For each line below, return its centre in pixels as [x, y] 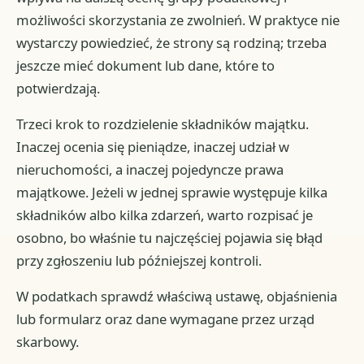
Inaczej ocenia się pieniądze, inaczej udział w [153, 147]
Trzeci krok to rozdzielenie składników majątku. [163, 124]
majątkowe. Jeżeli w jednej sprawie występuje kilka [172, 193]
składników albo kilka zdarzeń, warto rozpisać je [165, 215]
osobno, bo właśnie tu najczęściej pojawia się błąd [170, 238]
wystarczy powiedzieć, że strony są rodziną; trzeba [172, 43]
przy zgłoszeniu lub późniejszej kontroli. [139, 261]
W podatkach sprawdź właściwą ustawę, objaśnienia [177, 297]
